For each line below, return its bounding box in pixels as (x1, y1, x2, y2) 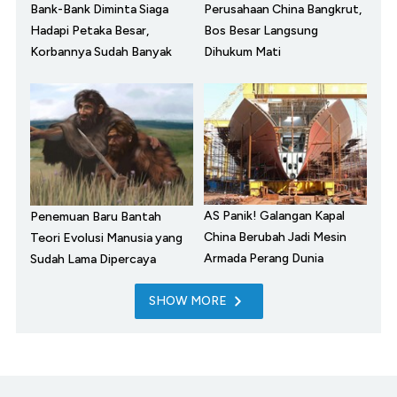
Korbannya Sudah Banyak (30, 43, 172, 59)
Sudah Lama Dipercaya (30, 251, 156, 267)
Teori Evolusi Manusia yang (30, 230, 183, 245)
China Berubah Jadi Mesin (204, 229, 346, 245)
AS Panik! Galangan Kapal (204, 207, 345, 223)
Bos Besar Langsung (204, 22, 318, 38)
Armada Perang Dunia (204, 250, 323, 266)
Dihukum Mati (204, 43, 281, 59)
